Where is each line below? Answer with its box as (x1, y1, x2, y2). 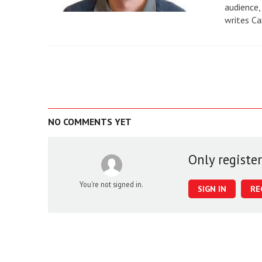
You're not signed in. (80, 179, 144, 189)
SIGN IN (197, 183, 226, 194)
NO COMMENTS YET (48, 115, 132, 127)
